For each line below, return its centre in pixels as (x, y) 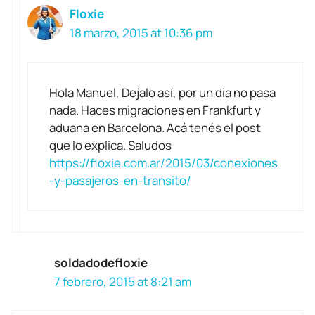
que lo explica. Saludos (110, 145)
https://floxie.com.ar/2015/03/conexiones (163, 162)
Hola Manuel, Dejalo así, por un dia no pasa (162, 92)
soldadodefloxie (101, 262)
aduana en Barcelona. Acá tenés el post (155, 127)
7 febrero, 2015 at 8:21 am (123, 281)
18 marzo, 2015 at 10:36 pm (141, 33)
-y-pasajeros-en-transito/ (120, 180)
